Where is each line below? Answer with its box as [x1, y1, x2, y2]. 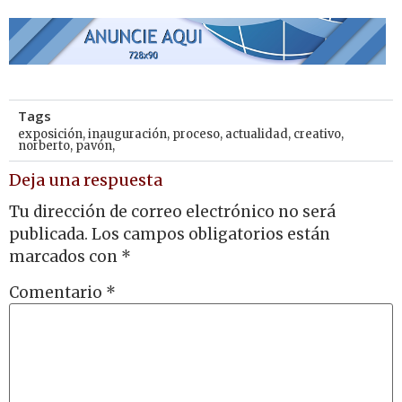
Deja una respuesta [9, 170, 162, 191]
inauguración [88, 127, 167, 143]
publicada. [9, 223, 88, 244]
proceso [172, 127, 220, 143]
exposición [18, 127, 83, 143]
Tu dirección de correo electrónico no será [9, 201, 336, 222]
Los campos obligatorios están [92, 223, 330, 244]
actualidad [225, 127, 288, 143]
